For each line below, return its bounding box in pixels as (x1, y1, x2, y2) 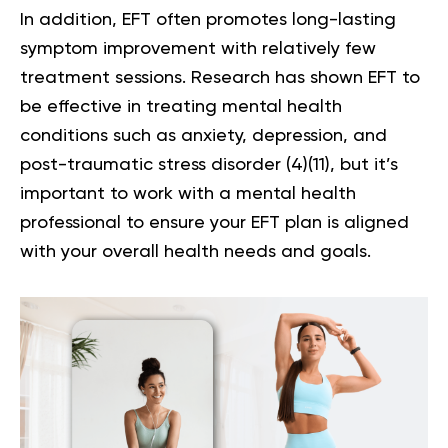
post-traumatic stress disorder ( (20, 155, 291, 174)
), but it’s (325, 155, 398, 174)
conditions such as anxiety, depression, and (20, 126, 387, 145)
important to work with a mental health (20, 184, 356, 203)
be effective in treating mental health (20, 97, 342, 116)
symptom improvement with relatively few (20, 39, 376, 58)
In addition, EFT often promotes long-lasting (20, 10, 396, 29)
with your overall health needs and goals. (20, 242, 371, 261)
